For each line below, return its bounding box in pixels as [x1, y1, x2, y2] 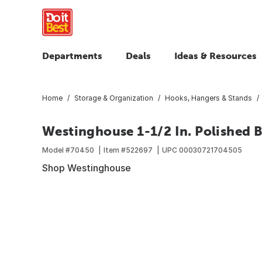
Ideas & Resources [174, 50, 257, 61]
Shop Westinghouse [42, 161, 131, 174]
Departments [42, 50, 102, 61]
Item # [104, 145, 126, 154]
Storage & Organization [74, 93, 153, 102]
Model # [42, 145, 70, 154]
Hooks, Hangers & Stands [165, 93, 252, 102]
